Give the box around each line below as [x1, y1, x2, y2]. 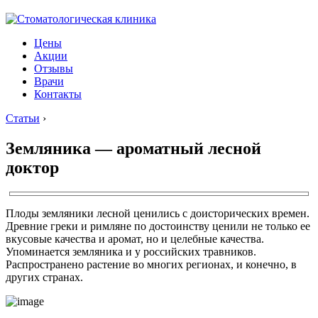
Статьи [6, 112, 40, 124]
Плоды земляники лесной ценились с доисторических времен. [6, 207, 309, 219]
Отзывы [34, 62, 73, 75]
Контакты [34, 88, 82, 100]
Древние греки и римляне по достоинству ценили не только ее [6, 219, 310, 232]
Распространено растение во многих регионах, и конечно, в [6, 258, 297, 270]
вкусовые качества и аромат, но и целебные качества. [6, 232, 264, 245]
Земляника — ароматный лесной [6, 138, 261, 158]
